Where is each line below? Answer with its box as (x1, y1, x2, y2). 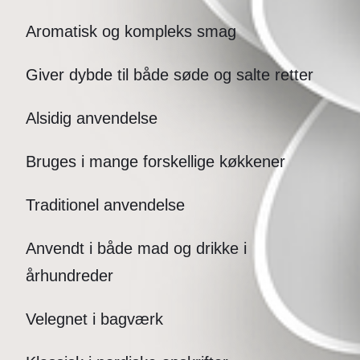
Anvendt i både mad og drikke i (26, 239, 247, 258)
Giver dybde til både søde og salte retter (26, 66, 313, 84)
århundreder (26, 267, 113, 285)
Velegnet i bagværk (26, 310, 163, 329)
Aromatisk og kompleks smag (26, 22, 236, 41)
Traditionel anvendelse (26, 196, 185, 215)
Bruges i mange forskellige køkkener (26, 153, 285, 171)
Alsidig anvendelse (26, 109, 157, 128)
